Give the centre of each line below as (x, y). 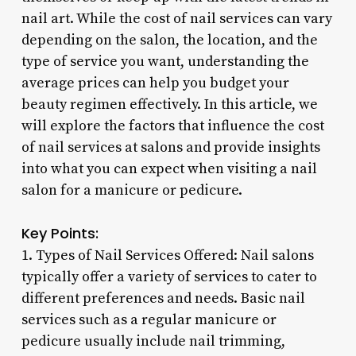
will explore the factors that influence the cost (172, 126)
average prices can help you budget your (155, 83)
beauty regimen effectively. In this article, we (169, 104)
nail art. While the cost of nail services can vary (176, 18)
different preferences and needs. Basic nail (163, 298)
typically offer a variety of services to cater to (169, 277)
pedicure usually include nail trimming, (153, 341)
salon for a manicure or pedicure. (132, 190)
